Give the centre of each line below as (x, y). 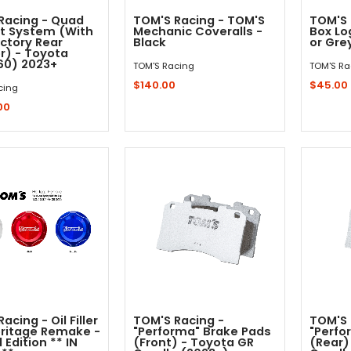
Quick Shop (205, 146)
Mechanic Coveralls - (198, 32)
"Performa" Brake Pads (202, 331)
